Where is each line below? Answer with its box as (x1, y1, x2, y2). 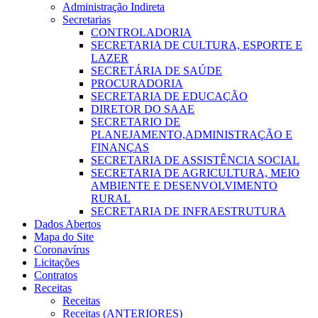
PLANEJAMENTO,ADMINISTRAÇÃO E (91, 128, 292, 141)
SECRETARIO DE (91, 115, 180, 128)
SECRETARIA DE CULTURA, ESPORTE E (91, 38, 302, 51)
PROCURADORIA (91, 77, 183, 89)
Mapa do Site (34, 230, 94, 243)
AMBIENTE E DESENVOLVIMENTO (91, 179, 278, 192)
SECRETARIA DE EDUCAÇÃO (91, 89, 248, 102)
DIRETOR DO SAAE (91, 102, 194, 115)
